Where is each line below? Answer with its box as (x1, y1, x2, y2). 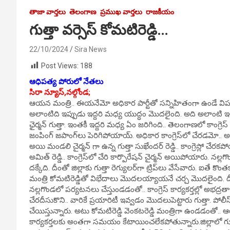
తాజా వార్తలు (29, 7, 66, 16)
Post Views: (41, 61, 79, 70)
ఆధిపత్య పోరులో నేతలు (29, 77, 103, 87)
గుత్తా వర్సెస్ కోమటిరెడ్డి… (29, 21, 168, 39)
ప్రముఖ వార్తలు (100, 7, 142, 16)
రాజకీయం (146, 7, 174, 16)
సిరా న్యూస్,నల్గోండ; (29, 88, 90, 98)
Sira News (74, 45, 107, 53)
